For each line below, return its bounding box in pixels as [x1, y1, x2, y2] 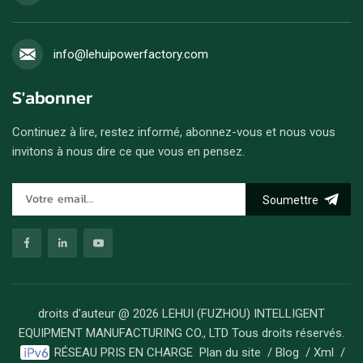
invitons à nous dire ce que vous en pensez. [12, 143, 245, 159]
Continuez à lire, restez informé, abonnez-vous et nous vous [12, 124, 335, 139]
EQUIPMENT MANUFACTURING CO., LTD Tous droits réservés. [19, 325, 344, 340]
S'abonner [12, 83, 92, 111]
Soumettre [263, 193, 318, 207]
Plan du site [199, 344, 261, 360]
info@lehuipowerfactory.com [53, 46, 208, 62]
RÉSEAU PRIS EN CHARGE [50, 344, 196, 360]
